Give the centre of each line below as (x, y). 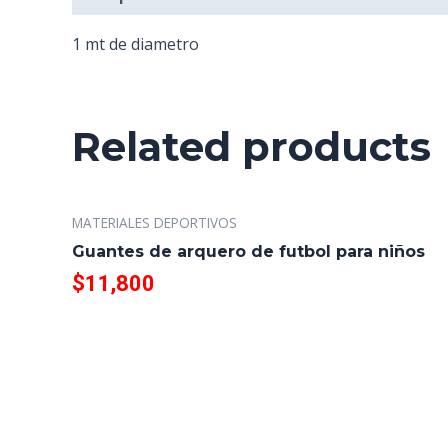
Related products (251, 146)
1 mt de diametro (135, 44)
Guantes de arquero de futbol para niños (248, 251)
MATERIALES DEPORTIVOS (154, 222)
